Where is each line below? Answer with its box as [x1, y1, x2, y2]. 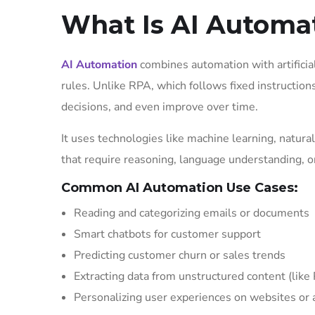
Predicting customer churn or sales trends [74, 247, 285, 263]
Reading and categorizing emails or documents [74, 205, 309, 221]
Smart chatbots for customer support [74, 226, 261, 242]
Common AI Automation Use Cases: [61, 180, 298, 195]
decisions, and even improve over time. [61, 99, 258, 115]
